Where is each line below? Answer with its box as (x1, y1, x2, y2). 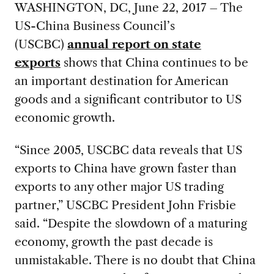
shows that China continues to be (60, 55, 248, 70)
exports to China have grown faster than (14, 160, 237, 176)
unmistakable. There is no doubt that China (14, 252, 256, 267)
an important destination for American (14, 73, 229, 89)
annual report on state (67, 37, 201, 52)
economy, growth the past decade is (14, 234, 213, 249)
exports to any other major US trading (14, 179, 224, 194)
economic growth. (14, 110, 115, 125)
